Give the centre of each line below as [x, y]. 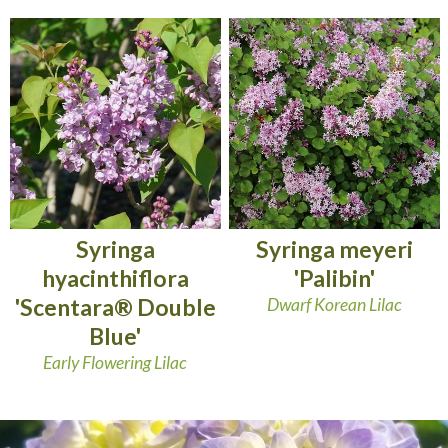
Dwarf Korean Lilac [335, 304]
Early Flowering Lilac [115, 362]
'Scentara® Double [115, 307]
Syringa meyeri [335, 249]
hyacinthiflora [115, 278]
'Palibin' [335, 278]
